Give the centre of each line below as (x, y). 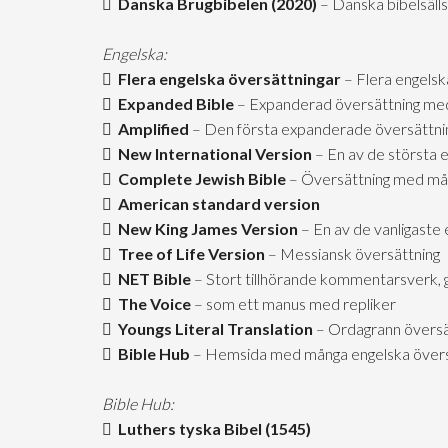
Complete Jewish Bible (199, 178)
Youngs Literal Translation (212, 328)
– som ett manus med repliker (293, 303)
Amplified (150, 128)
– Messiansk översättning (352, 253)
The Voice (151, 303)
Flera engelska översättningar (226, 78)
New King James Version (205, 228)
